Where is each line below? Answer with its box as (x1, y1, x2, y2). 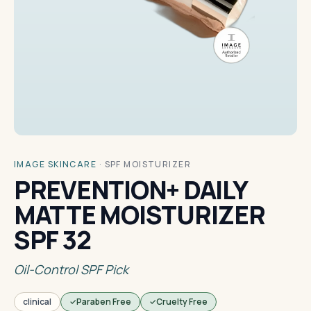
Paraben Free (76, 296, 131, 308)
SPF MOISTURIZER (104, 158, 192, 170)
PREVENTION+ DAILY (14, 173, 247, 207)
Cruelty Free (156, 296, 208, 308)
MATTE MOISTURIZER (14, 198, 265, 232)
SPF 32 (14, 223, 91, 257)
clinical (23, 296, 51, 308)
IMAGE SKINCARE (14, 158, 97, 170)
